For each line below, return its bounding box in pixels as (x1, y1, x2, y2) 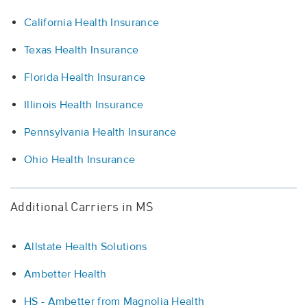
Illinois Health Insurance (24, 98, 144, 112)
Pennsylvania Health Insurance (24, 125, 177, 140)
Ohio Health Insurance (24, 153, 136, 167)
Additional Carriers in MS (10, 201, 154, 214)
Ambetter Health (24, 267, 107, 282)
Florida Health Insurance (24, 71, 146, 85)
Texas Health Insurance (24, 43, 139, 58)
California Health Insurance (24, 16, 160, 30)
